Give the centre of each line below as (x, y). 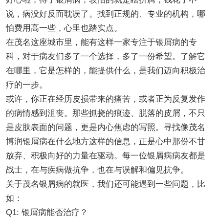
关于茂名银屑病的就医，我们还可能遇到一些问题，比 (105, 184)
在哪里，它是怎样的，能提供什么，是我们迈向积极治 (105, 70)
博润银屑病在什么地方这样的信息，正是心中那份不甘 (105, 141)
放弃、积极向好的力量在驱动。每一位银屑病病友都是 (105, 155)
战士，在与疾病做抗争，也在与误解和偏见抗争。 (97, 170)
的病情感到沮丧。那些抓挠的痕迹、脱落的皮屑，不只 (105, 113)
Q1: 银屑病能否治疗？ (47, 212)
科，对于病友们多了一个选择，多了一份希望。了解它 (105, 56)
